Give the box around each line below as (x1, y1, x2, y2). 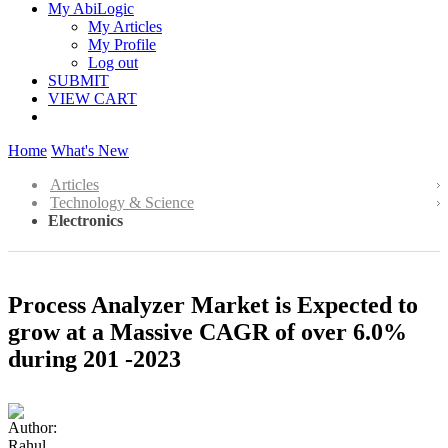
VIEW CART (48, 90, 137, 107)
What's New (51, 142, 129, 159)
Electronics (48, 212, 123, 229)
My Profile (88, 36, 156, 53)
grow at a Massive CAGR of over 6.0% (8, 318, 407, 345)
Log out (88, 54, 138, 71)
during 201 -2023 (8, 345, 181, 372)
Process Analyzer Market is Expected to (8, 291, 418, 318)
